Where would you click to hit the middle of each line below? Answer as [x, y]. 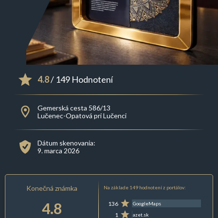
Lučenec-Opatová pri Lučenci [82, 116]
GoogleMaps [147, 204]
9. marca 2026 [58, 151]
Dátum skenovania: [66, 143]
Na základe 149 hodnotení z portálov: [145, 188]
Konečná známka [52, 188]
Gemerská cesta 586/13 [74, 108]
